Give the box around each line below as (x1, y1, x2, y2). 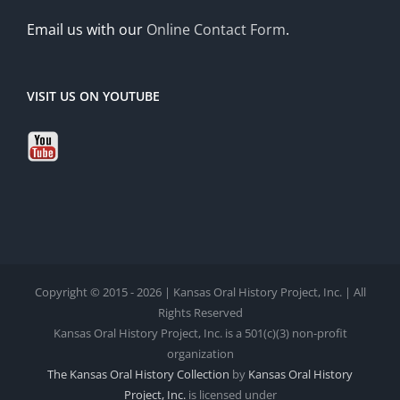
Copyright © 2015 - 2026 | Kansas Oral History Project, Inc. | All (34, 284, 366, 301)
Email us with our (27, 20, 146, 40)
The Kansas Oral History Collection (47, 366, 229, 383)
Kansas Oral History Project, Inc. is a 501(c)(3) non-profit (53, 325, 347, 342)
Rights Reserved (157, 304, 243, 321)
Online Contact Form (146, 20, 286, 40)
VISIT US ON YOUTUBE (27, 87, 160, 105)
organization (166, 346, 234, 362)
